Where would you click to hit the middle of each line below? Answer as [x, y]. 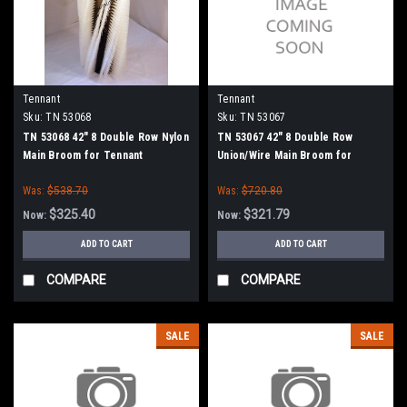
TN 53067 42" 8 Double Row [285, 137]
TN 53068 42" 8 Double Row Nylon [106, 137]
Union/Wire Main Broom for [285, 155]
